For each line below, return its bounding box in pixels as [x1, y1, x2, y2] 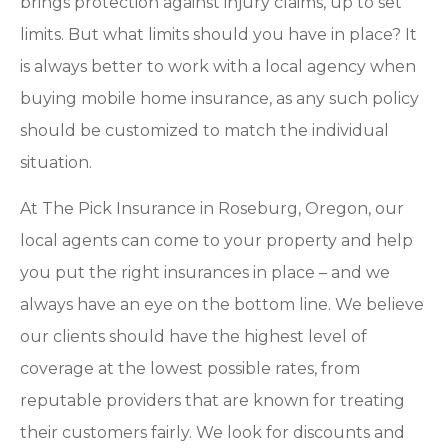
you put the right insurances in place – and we [20, 263, 390, 283]
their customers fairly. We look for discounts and [20, 423, 405, 443]
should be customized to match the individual [20, 120, 389, 140]
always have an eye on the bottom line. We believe [20, 295, 424, 315]
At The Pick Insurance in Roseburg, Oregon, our [20, 199, 404, 219]
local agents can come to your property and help [20, 231, 413, 251]
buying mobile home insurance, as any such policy [20, 88, 419, 108]
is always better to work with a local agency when [20, 56, 416, 76]
